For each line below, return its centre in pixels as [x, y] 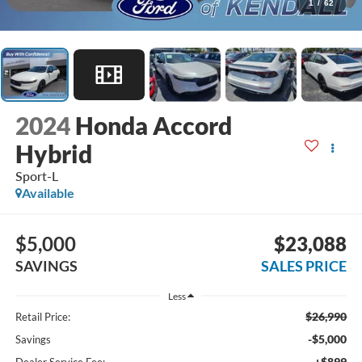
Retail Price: [42, 317]
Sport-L [36, 176]
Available [48, 193]
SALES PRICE [304, 265]
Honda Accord [153, 126]
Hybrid [53, 154]
